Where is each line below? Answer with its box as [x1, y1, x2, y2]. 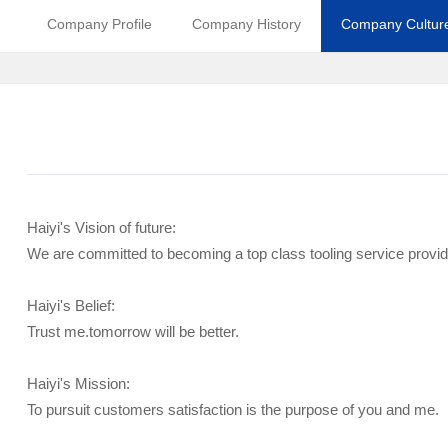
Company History [191, 16, 301, 32]
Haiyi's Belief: [26, 297, 115, 314]
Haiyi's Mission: [26, 375, 130, 392]
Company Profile [46, 16, 152, 32]
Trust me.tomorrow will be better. [26, 323, 239, 340]
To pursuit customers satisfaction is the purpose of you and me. [26, 401, 439, 418]
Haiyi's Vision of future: [26, 219, 176, 236]
